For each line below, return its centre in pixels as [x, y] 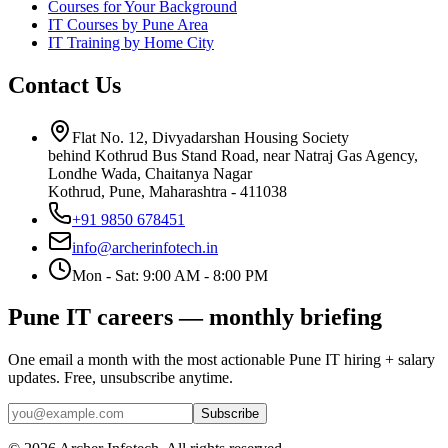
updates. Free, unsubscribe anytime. [120, 378]
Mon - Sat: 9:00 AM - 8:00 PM [170, 275]
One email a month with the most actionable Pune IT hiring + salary [221, 360]
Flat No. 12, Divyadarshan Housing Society [210, 137]
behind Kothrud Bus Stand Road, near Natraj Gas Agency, [233, 155]
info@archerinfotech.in [145, 247]
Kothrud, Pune [94, 191]
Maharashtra [188, 191]
